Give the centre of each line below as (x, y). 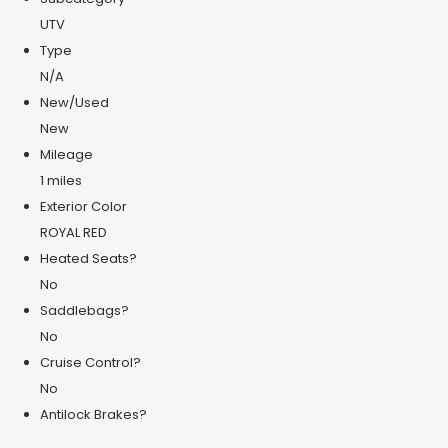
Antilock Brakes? (93, 414)
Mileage (66, 154)
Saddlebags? (84, 310)
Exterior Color (83, 206)
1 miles (61, 180)
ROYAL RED (73, 232)
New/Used (74, 102)
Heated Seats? (88, 258)
